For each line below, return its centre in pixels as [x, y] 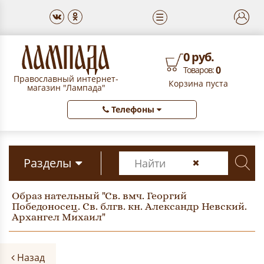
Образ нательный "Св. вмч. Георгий [99, 196]
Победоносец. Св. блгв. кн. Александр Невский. [129, 206]
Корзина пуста [198, 83]
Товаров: [199, 70]
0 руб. [199, 57]
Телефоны [133, 109]
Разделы [47, 163]
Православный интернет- [66, 79]
